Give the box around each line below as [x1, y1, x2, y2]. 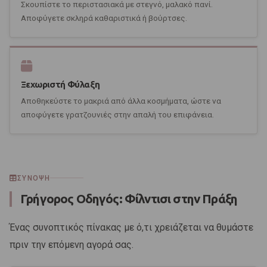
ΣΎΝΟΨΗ [17, 173, 51, 182]
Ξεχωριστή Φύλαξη [21, 79, 100, 89]
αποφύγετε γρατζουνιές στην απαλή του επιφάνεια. [21, 109, 214, 119]
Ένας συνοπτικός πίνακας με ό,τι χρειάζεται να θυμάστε [10, 221, 253, 233]
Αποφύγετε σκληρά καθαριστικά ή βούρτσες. [21, 13, 187, 23]
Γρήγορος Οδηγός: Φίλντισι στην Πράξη [20, 191, 238, 206]
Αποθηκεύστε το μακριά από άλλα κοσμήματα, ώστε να [21, 95, 221, 105]
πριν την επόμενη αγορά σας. [10, 238, 133, 250]
